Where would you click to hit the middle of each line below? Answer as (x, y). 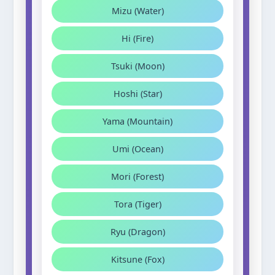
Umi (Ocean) (137, 149)
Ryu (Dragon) (137, 232)
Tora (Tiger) (137, 204)
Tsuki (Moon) (137, 66)
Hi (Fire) (137, 38)
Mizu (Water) (137, 11)
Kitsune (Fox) (137, 259)
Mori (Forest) (137, 176)
